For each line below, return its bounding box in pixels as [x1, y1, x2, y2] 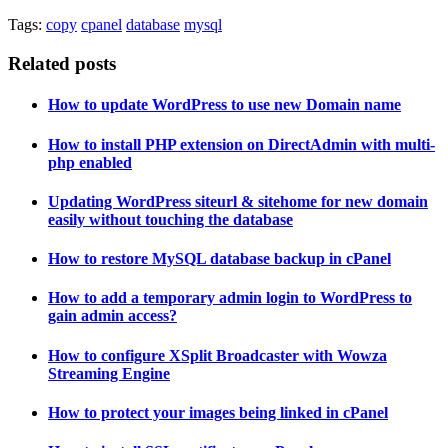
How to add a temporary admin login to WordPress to [48, 289, 412, 307]
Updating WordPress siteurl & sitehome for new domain [48, 192, 428, 210]
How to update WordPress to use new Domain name [48, 96, 401, 114]
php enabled [48, 153, 132, 171]
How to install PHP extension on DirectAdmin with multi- [48, 135, 435, 153]
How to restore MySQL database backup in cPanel [48, 250, 391, 268]
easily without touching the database [48, 210, 293, 228]
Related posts [8, 53, 116, 75]
